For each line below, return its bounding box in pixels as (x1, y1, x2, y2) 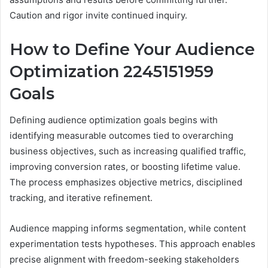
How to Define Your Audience (10, 39, 255, 59)
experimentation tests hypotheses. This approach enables (10, 238, 255, 250)
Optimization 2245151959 (10, 61, 214, 81)
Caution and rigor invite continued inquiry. (10, 9, 187, 21)
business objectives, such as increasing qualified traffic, (10, 145, 246, 157)
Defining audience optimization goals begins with (10, 114, 218, 126)
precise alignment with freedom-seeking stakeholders (10, 254, 239, 266)
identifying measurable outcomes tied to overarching (10, 130, 233, 142)
